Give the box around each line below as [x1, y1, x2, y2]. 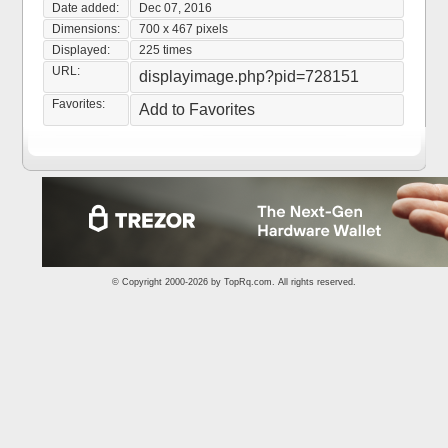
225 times [139, 43, 193, 57]
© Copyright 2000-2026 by [112, 277, 224, 287]
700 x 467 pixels [139, 22, 229, 36]
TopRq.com [224, 277, 272, 287]
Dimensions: [52, 22, 121, 36]
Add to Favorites [139, 101, 256, 118]
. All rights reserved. [272, 277, 356, 287]
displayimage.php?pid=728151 [139, 68, 360, 85]
